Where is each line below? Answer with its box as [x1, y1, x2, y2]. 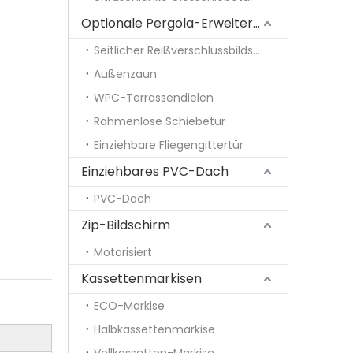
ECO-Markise [94, 298, 165, 314]
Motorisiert [94, 244, 152, 260]
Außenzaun [94, 66, 157, 82]
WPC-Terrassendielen [94, 90, 214, 106]
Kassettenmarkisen [81, 269, 202, 288]
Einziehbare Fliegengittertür [94, 137, 243, 153]
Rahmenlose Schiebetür [94, 113, 225, 129]
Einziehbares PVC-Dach [81, 162, 229, 180]
